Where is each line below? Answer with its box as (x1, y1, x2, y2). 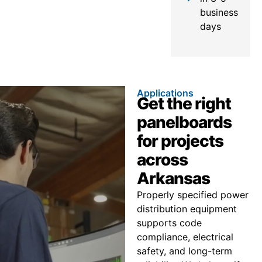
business (200, 6, 238, 18)
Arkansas (136, 168, 210, 188)
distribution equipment (136, 202, 237, 215)
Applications (136, 87, 194, 99)
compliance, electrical (136, 230, 233, 243)
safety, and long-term (136, 244, 232, 257)
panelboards (136, 112, 232, 132)
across (136, 149, 188, 170)
